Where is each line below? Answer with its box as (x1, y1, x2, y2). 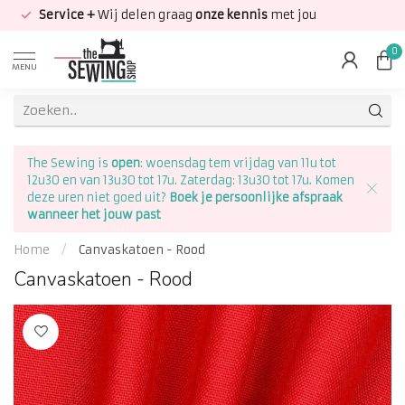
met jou (270, 7, 316, 23)
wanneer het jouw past (27, 208, 161, 221)
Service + (39, 7, 95, 23)
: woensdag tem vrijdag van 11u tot (140, 156, 336, 170)
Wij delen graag (95, 7, 195, 23)
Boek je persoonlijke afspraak (166, 191, 343, 204)
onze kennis (195, 7, 270, 23)
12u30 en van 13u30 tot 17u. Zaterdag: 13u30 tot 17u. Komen (27, 174, 354, 187)
